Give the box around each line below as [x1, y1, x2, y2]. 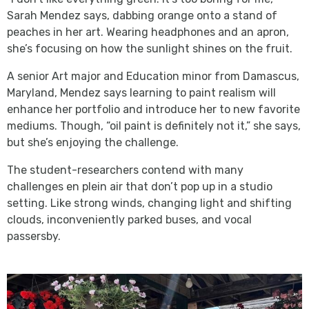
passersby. [7, 229, 61, 243]
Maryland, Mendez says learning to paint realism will [7, 86, 276, 99]
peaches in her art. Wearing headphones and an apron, [7, 25, 289, 39]
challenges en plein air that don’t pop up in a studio [7, 179, 272, 193]
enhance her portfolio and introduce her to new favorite [7, 102, 300, 116]
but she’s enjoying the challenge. [7, 135, 179, 149]
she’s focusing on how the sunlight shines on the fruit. [7, 41, 292, 55]
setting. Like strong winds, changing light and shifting [7, 196, 292, 210]
